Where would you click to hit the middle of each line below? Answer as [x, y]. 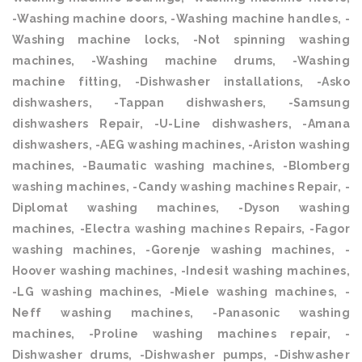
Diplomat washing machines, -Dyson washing [181, 208]
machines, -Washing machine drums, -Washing [181, 61]
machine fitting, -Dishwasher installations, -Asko [181, 82]
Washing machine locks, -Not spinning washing [181, 40]
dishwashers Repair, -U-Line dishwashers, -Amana [181, 124]
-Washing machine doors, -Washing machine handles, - [181, 19]
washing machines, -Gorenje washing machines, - [181, 250]
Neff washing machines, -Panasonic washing [181, 313]
